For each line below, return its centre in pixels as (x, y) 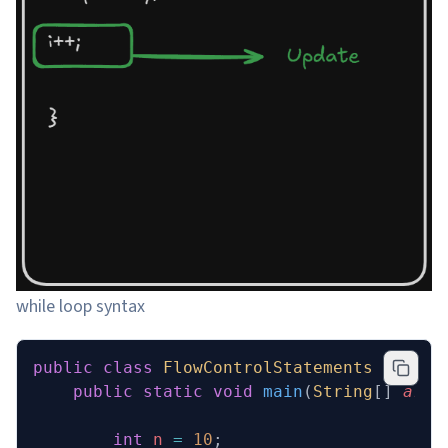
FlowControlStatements (263, 368)
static (168, 392)
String (343, 392)
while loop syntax (80, 307)
